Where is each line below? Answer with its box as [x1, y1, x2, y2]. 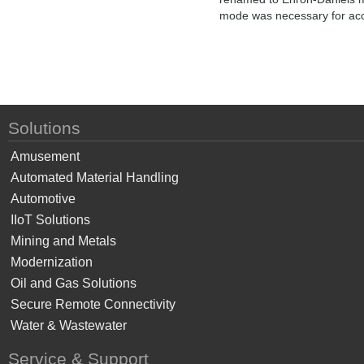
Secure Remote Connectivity [11, 297, 175, 311]
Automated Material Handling [11, 170, 179, 184]
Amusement [11, 149, 80, 163]
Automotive [11, 191, 76, 206]
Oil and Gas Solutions [11, 275, 136, 290]
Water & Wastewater [11, 318, 127, 332]
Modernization [11, 254, 93, 269]
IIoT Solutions [11, 212, 90, 227]
